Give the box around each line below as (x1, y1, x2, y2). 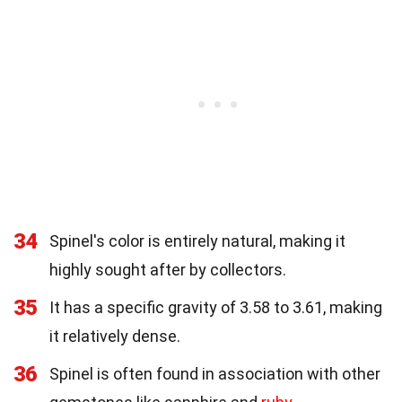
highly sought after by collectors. (49, 259, 286, 279)
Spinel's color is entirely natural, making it (49, 231, 345, 250)
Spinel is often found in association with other (49, 363, 380, 383)
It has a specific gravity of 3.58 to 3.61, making (49, 297, 382, 317)
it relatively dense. (49, 326, 180, 345)
